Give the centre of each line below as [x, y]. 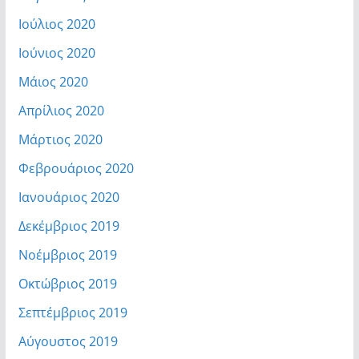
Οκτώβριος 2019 [67, 284]
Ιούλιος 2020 [56, 24]
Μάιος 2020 [53, 82]
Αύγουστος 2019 [68, 342]
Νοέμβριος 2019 [67, 255]
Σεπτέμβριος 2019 [73, 313]
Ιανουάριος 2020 [69, 198]
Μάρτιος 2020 [60, 140]
